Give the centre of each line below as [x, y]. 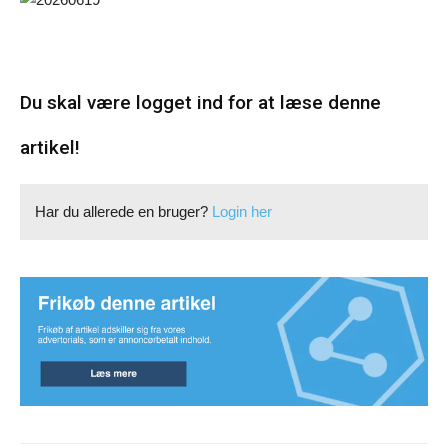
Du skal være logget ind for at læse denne [200, 102]
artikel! [50, 147]
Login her [242, 211]
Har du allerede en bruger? [123, 211]
